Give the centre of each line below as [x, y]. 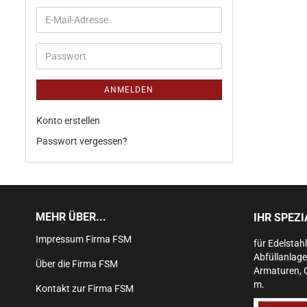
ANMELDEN [129, 90]
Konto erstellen [68, 121]
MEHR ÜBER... [71, 217]
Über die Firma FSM [77, 264]
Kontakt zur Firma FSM [85, 288]
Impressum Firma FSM [84, 239]
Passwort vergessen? [82, 141]
